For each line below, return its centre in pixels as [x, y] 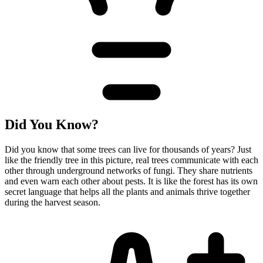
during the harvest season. [53, 202]
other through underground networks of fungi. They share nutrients [129, 170]
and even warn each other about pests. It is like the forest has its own [131, 181]
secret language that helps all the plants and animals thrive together [127, 191]
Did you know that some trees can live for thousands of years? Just [128, 149]
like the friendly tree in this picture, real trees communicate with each [131, 160]
